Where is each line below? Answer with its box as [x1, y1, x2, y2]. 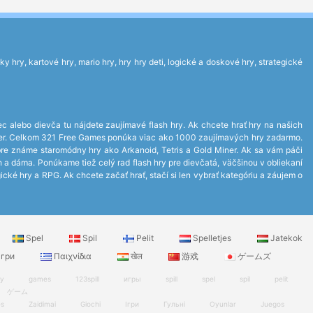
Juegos [261, 300, 284, 308]
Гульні [163, 300, 185, 308]
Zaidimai [29, 300, 56, 308]
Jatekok [268, 233, 303, 243]
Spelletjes [191, 233, 233, 243]
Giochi [80, 300, 101, 308]
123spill [75, 275, 99, 283]
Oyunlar [210, 300, 236, 308]
